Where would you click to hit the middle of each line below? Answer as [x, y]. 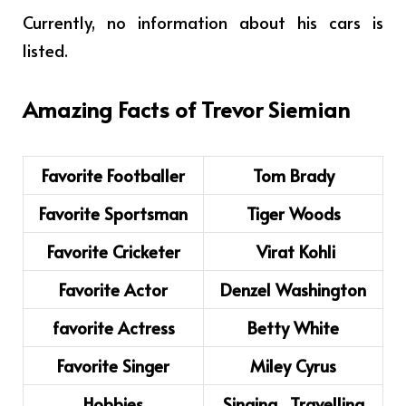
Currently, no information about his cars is [203, 21]
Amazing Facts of [112, 110]
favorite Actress [113, 328]
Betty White [293, 328]
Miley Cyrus [293, 366]
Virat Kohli [293, 251]
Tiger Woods [293, 213]
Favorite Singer [113, 366]
